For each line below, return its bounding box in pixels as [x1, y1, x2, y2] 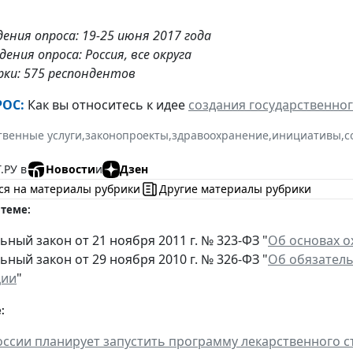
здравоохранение [172, 127, 269, 143]
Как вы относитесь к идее [24, 95, 188, 113]
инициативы [272, 127, 341, 143]
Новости [46, 162, 95, 177]
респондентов [45, 64, 136, 82]
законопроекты [85, 127, 169, 143]
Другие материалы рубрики [159, 181, 311, 197]
